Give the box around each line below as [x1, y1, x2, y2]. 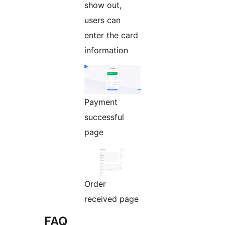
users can [84, 15, 121, 25]
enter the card [84, 30, 138, 40]
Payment [84, 96, 118, 107]
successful [84, 111, 124, 122]
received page [84, 193, 139, 204]
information [84, 45, 128, 55]
